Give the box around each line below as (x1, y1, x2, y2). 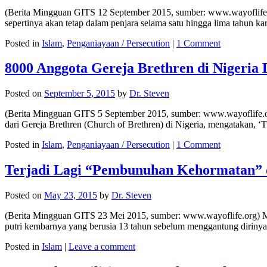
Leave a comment (69, 241, 135, 252)
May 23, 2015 (44, 190, 97, 201)
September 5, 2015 (44, 88, 115, 99)
